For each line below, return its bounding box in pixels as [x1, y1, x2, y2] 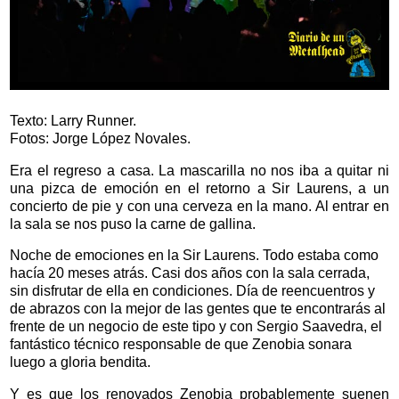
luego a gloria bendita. [10, 354, 151, 370]
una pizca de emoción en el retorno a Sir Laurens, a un [10, 180, 389, 196]
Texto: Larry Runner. [10, 112, 136, 128]
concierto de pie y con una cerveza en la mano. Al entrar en [10, 198, 389, 214]
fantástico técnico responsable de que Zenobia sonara [10, 337, 352, 353]
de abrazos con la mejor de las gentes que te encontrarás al [10, 301, 386, 317]
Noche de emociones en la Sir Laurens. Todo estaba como [10, 248, 379, 264]
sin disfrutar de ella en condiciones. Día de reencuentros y [10, 283, 375, 299]
